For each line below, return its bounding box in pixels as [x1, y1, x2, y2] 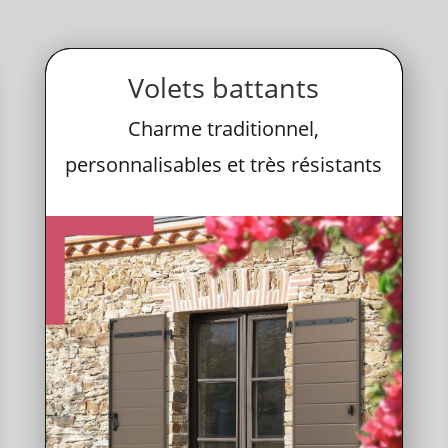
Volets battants [128, 68, 320, 106]
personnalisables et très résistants [65, 150, 383, 178]
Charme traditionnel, [128, 114, 320, 142]
